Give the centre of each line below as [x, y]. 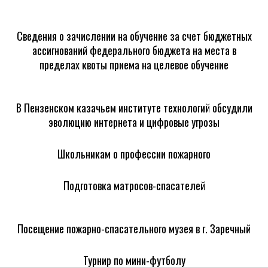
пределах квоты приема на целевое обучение [134, 65]
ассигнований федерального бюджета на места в [134, 51]
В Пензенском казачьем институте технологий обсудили [134, 108]
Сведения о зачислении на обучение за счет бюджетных [134, 36]
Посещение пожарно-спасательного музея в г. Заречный [134, 229]
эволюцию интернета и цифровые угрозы [134, 122]
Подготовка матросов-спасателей [134, 186]
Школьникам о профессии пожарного [134, 154]
